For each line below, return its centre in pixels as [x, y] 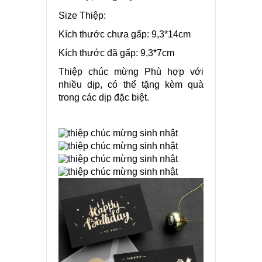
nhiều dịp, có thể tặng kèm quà [131, 84]
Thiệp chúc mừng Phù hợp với [131, 71]
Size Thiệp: [83, 15]
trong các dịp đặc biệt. [104, 97]
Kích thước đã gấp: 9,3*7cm [116, 53]
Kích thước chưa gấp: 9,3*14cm [125, 34]
